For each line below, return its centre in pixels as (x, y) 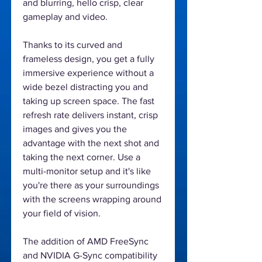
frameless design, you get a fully (89, 58)
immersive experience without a (88, 73)
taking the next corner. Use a (82, 157)
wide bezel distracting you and (85, 87)
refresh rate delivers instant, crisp (90, 115)
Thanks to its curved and (73, 44)
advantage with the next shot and (91, 143)
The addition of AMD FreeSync (86, 241)
